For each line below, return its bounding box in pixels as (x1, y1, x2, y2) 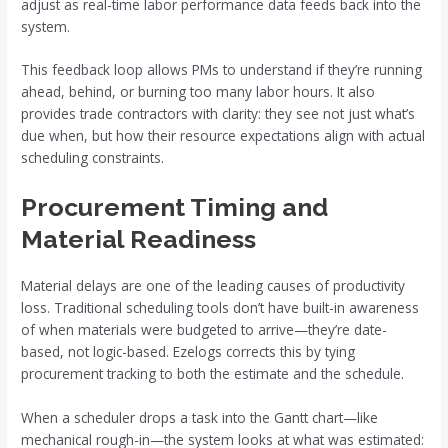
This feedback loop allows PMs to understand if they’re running (21, 60, 423, 80)
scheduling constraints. (21, 148, 165, 168)
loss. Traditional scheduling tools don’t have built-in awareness (21, 298, 420, 318)
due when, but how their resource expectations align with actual (21, 126, 426, 146)
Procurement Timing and (21, 192, 329, 223)
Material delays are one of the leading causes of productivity (21, 276, 406, 296)
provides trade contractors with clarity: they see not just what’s (21, 104, 416, 124)
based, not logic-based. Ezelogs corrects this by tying (21, 342, 356, 362)
